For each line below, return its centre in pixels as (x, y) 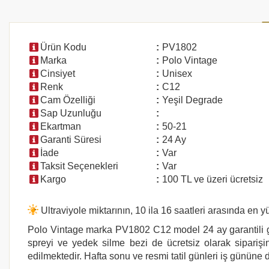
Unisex (176, 74)
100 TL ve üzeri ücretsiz (211, 179)
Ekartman (61, 126)
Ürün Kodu (65, 47)
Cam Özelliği (70, 100)
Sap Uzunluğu (72, 113)
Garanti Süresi (72, 140)
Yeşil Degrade (191, 100)
